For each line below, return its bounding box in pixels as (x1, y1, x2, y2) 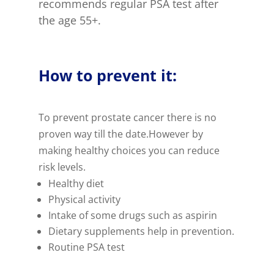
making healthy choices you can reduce (38, 143, 220, 157)
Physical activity (48, 192, 120, 206)
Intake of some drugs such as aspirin (48, 208, 217, 222)
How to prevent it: (38, 64, 177, 86)
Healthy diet (48, 176, 104, 190)
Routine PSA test (48, 240, 125, 254)
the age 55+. (38, 12, 101, 28)
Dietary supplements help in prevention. (48, 224, 234, 238)
